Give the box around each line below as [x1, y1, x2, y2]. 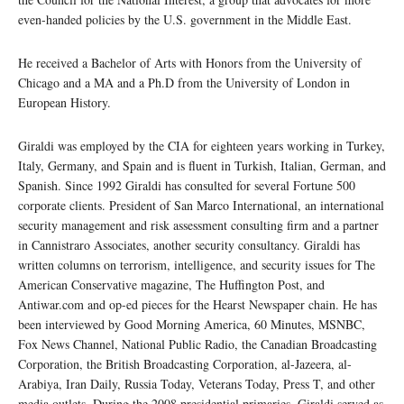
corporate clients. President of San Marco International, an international [18, 197, 384, 215]
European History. [18, 94, 111, 112]
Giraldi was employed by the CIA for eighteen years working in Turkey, [18, 137, 385, 155]
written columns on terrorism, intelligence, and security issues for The [18, 256, 375, 274]
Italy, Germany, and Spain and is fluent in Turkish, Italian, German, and [18, 157, 386, 175]
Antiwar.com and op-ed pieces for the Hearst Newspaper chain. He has [18, 296, 377, 314]
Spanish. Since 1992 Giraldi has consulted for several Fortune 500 [18, 177, 355, 195]
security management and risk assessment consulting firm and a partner [18, 216, 379, 234]
